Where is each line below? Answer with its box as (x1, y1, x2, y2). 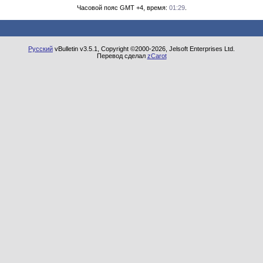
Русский (28, 45, 53, 52)
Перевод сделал (96, 52, 147, 59)
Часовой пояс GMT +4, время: (76, 4, 169, 11)
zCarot (147, 52, 167, 59)
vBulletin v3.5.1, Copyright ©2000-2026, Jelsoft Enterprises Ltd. (53, 45, 235, 52)
